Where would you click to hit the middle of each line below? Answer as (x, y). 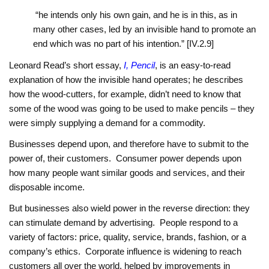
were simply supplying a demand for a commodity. (107, 122)
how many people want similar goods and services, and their (127, 173)
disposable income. (47, 187)
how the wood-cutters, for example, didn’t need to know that (125, 94)
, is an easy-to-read (193, 65)
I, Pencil (140, 65)
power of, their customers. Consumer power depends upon (125, 159)
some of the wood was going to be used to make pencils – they (132, 108)
